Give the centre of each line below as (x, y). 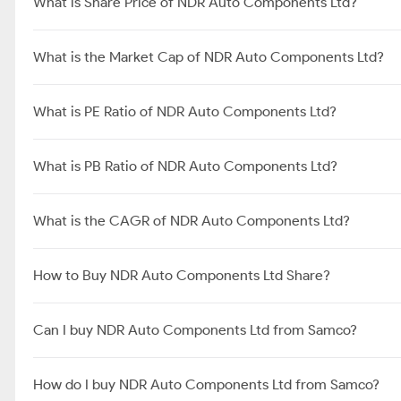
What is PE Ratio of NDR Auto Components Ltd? (185, 111)
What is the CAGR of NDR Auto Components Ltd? (192, 221)
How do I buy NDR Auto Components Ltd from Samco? (206, 384)
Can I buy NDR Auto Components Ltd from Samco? (195, 330)
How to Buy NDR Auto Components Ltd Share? (182, 275)
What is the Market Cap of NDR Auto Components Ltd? (209, 57)
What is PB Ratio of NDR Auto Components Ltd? (185, 166)
